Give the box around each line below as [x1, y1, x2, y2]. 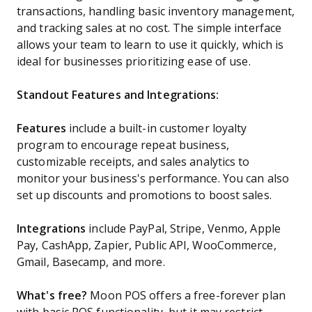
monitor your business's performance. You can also [17, 173, 289, 185]
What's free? [17, 290, 88, 302]
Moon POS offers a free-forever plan [87, 290, 286, 302]
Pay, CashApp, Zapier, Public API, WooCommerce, [17, 240, 276, 251]
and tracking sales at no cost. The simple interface [17, 22, 282, 34]
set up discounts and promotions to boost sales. [17, 189, 272, 201]
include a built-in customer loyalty [68, 123, 247, 134]
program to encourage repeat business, [17, 139, 229, 151]
